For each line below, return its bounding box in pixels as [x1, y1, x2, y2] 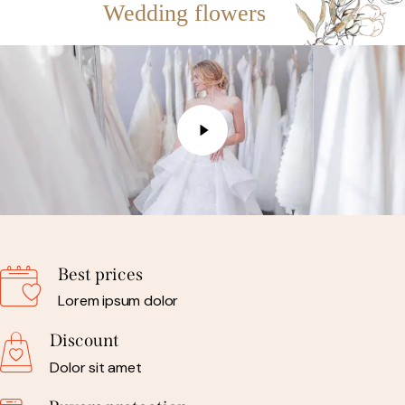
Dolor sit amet [50, 357, 142, 377]
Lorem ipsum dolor [58, 291, 179, 311]
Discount [50, 330, 120, 352]
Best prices [58, 264, 144, 286]
